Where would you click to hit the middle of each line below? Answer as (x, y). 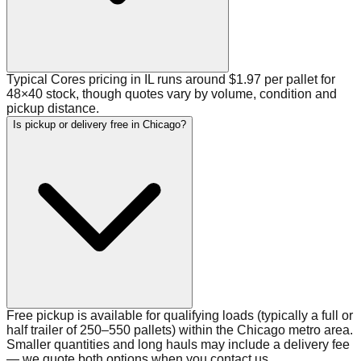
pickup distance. (53, 109)
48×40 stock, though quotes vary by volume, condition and (172, 94)
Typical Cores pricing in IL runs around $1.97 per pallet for (171, 80)
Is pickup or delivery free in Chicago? (100, 125)
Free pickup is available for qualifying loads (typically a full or (180, 316)
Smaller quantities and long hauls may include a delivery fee (178, 345)
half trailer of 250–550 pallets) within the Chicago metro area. (180, 330)
